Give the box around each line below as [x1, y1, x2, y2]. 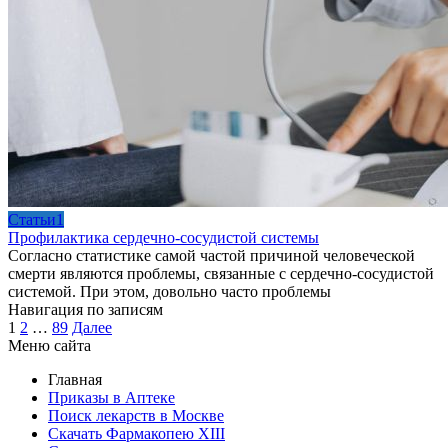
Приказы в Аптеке [48, 388, 175, 406]
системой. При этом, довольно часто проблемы [8, 282, 331, 300]
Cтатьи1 [8, 210, 64, 228]
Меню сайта [8, 336, 91, 354]
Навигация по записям [8, 300, 163, 318]
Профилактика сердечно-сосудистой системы [8, 228, 319, 246]
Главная [48, 370, 102, 388]
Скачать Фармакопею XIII [48, 424, 225, 442]
